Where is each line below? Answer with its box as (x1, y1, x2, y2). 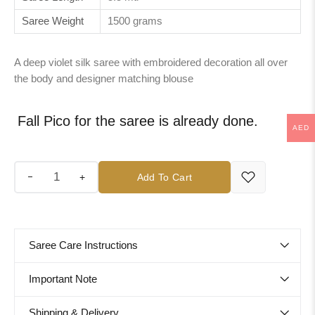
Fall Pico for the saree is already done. (18, 112, 258, 129)
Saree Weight (22, 15, 84, 27)
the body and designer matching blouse (14, 72, 193, 84)
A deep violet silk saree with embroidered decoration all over (14, 56, 288, 68)
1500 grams (108, 15, 162, 27)
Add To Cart (136, 171, 193, 183)
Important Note (29, 273, 97, 285)
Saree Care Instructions (29, 239, 138, 251)
